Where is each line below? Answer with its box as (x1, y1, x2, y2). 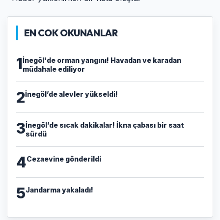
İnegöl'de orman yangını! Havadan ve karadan (22, 55, 181, 64)
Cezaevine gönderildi (26, 154, 101, 163)
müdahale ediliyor (22, 64, 85, 73)
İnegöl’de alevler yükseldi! (25, 89, 118, 98)
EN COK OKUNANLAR (24, 27, 118, 39)
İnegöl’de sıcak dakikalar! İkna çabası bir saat (25, 120, 184, 129)
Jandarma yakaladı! (25, 185, 93, 194)
